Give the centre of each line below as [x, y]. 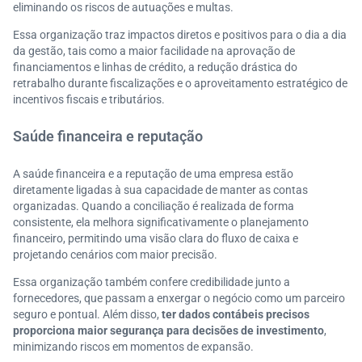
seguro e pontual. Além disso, [87, 314]
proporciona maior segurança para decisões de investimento [168, 330]
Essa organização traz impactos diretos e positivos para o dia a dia [180, 35]
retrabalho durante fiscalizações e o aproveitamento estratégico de [180, 83]
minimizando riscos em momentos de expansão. [133, 347]
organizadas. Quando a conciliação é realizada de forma [154, 206]
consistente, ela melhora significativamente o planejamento [161, 222]
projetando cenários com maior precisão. [115, 255]
